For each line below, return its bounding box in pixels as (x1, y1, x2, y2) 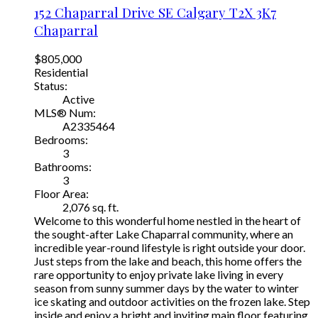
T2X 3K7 (229, 3, 276, 21)
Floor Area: (34, 187, 89, 201)
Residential (34, 65, 88, 79)
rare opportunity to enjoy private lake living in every (34, 268, 283, 282)
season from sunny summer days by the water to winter (34, 281, 299, 295)
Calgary (177, 3, 229, 21)
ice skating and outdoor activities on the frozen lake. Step (34, 295, 310, 309)
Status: (34, 79, 67, 93)
